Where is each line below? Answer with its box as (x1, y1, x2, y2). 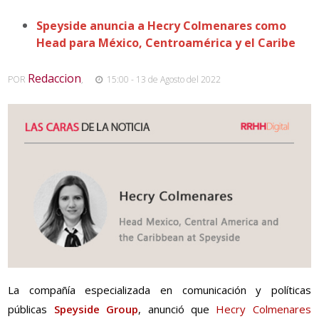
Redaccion (28, 70, 82, 86)
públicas (8, 302, 54, 317)
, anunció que (138, 302, 216, 317)
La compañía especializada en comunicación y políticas (8, 283, 311, 298)
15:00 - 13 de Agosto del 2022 (104, 73, 221, 85)
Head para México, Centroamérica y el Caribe (36, 34, 296, 51)
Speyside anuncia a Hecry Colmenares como (36, 17, 287, 33)
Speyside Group (53, 302, 139, 317)
